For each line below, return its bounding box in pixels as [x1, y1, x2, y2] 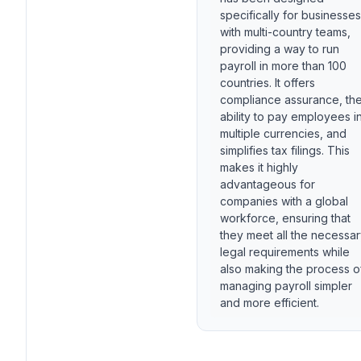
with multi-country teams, [220, 25, 351, 39]
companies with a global [220, 194, 348, 208]
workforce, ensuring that [220, 211, 351, 225]
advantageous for [220, 177, 315, 191]
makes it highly [220, 160, 298, 174]
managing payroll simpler [220, 279, 352, 293]
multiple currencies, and [220, 127, 346, 140]
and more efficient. [220, 296, 319, 309]
